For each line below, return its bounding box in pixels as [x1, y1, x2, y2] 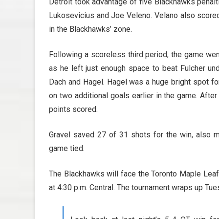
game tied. [49, 143, 85, 153]
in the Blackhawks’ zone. [49, 24, 132, 34]
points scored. [49, 104, 98, 114]
